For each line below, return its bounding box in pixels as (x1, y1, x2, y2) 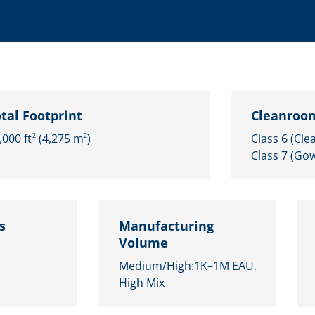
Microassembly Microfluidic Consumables (8, 8, 257, 25)
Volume (119, 233, 168, 251)
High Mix (119, 274, 165, 290)
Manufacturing (119, 217, 214, 234)
